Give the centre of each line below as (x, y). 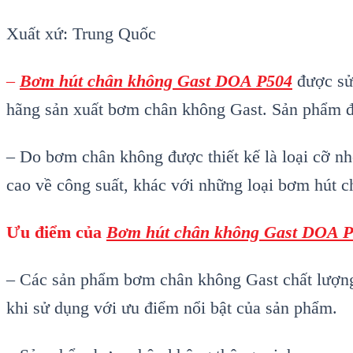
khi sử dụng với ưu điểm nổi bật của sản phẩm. (172, 308)
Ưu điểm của (56, 232)
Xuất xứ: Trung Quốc (81, 34)
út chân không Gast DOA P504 (180, 81)
